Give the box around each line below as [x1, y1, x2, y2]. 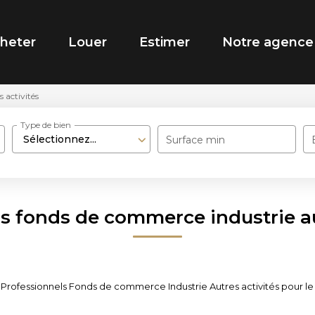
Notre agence [222, 34, 314, 50]
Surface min [166, 134, 226, 146]
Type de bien [20, 120, 72, 131]
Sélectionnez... [23, 133, 97, 146]
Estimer [139, 34, 190, 50]
